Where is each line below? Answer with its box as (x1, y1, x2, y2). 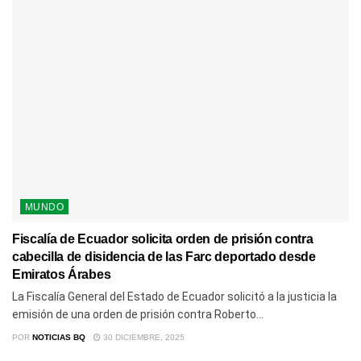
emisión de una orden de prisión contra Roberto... (12, 308, 263, 322)
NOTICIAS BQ (32, 333, 85, 342)
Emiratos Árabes (12, 268, 111, 282)
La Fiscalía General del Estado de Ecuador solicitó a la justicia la (12, 290, 337, 304)
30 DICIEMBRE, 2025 (101, 333, 185, 342)
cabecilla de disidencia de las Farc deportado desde (12, 250, 316, 264)
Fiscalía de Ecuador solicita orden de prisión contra (12, 232, 313, 247)
